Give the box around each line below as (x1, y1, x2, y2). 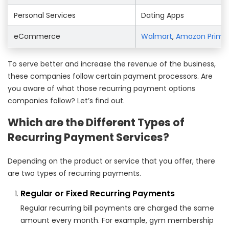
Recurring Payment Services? (8, 129, 169, 145)
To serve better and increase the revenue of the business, (8, 58, 216, 69)
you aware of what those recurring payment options (8, 83, 195, 94)
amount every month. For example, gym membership (20, 215, 214, 225)
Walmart (141, 31, 172, 41)
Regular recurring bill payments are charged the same (20, 202, 214, 213)
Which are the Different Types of (8, 114, 185, 130)
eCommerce (14, 31, 60, 41)
